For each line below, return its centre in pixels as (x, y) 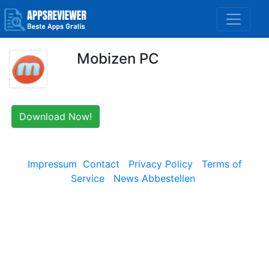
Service (88, 178)
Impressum (52, 164)
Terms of (222, 164)
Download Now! (56, 116)
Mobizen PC (118, 59)
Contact (101, 164)
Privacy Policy (160, 164)
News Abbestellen (154, 178)
